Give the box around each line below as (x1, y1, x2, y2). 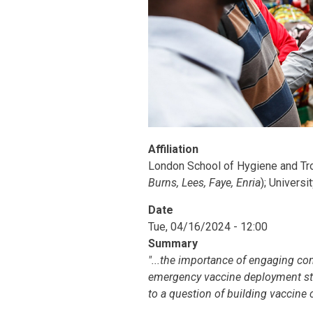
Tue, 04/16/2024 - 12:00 (148, 219, 268, 233)
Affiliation (148, 142, 198, 156)
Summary (148, 236, 198, 250)
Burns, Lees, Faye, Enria (148, 175, 261, 189)
